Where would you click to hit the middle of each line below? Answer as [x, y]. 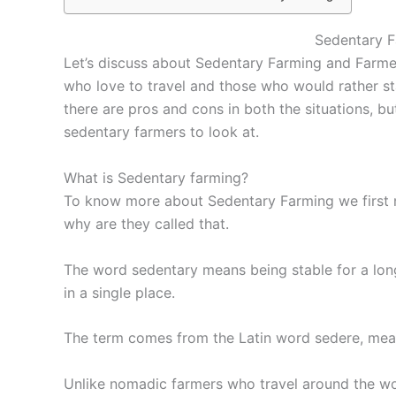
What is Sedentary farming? [156, 178]
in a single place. [119, 292]
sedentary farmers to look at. [161, 132]
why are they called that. [146, 224]
